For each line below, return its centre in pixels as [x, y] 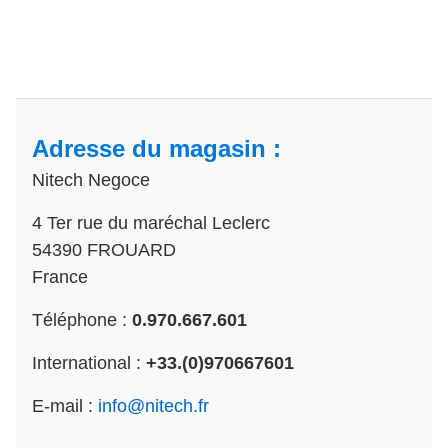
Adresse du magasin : [156, 149]
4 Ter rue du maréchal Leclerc [151, 223]
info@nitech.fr [153, 406]
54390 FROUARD [104, 250]
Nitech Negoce [91, 180]
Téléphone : [82, 320]
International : [89, 363]
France [60, 277]
